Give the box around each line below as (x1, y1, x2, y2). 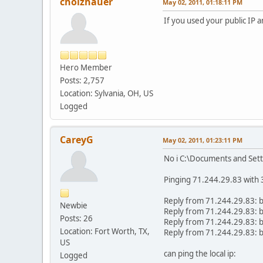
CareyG (60, 133, 93, 146)
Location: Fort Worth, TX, (60, 225, 150, 237)
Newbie (60, 200, 87, 211)
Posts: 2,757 (60, 75, 104, 86)
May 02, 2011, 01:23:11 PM (163, 135, 242, 144)
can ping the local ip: (164, 248, 236, 259)
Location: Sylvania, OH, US (60, 87, 153, 99)
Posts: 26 (60, 213, 93, 224)
